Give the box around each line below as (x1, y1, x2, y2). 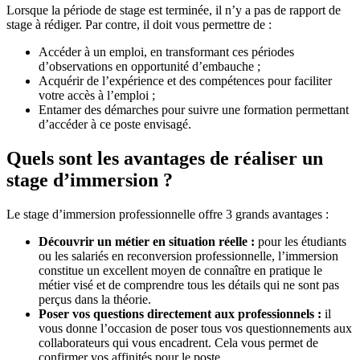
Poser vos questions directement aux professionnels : (39, 307, 321, 321)
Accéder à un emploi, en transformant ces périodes (39, 45, 294, 59)
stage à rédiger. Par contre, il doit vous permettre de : (6, 18, 272, 32)
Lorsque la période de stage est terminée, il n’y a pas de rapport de (6, 3, 341, 18)
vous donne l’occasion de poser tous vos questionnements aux (39, 321, 352, 336)
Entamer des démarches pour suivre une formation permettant (39, 103, 349, 117)
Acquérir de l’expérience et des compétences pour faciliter (39, 74, 332, 88)
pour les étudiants (255, 235, 346, 249)
